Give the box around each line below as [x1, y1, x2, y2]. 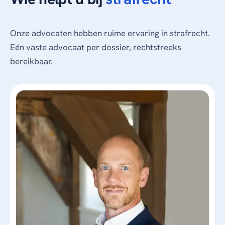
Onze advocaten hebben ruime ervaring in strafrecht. [10, 28, 210, 39]
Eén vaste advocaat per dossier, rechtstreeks [10, 42, 181, 53]
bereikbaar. [10, 56, 53, 67]
